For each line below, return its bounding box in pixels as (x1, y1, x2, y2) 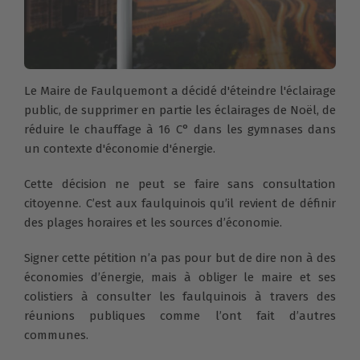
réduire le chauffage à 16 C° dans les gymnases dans (24, 122, 336, 137)
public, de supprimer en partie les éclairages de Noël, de (24, 103, 336, 118)
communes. (24, 328, 92, 343)
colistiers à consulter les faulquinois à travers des (24, 289, 336, 305)
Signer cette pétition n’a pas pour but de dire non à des (24, 251, 336, 266)
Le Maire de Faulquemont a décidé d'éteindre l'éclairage (24, 84, 336, 99)
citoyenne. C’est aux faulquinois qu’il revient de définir (24, 196, 336, 211)
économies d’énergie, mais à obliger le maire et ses (24, 270, 336, 285)
